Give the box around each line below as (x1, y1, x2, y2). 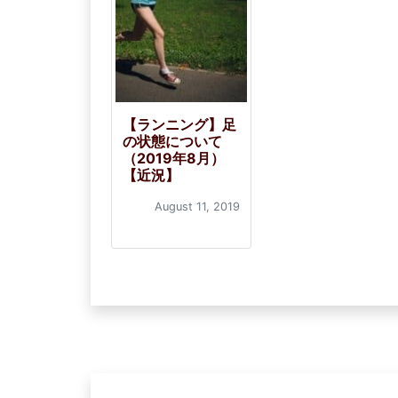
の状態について (123, 132, 222, 150)
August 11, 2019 (155, 200, 240, 213)
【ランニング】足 (123, 115, 236, 133)
